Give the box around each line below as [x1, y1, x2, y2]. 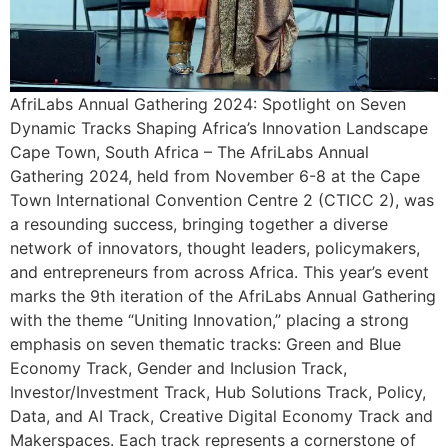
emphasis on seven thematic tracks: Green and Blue [10, 334, 401, 355]
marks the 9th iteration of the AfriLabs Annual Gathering [10, 286, 436, 307]
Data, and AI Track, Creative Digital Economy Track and [10, 406, 433, 427]
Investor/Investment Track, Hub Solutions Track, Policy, [10, 382, 426, 403]
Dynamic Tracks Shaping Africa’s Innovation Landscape [10, 118, 428, 139]
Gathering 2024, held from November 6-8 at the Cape [10, 166, 420, 187]
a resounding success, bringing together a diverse [10, 214, 388, 235]
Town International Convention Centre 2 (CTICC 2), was [10, 190, 434, 211]
